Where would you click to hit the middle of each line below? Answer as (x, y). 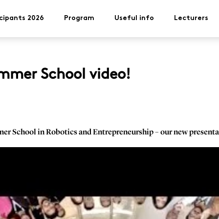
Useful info (134, 18)
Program (79, 18)
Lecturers (191, 18)
